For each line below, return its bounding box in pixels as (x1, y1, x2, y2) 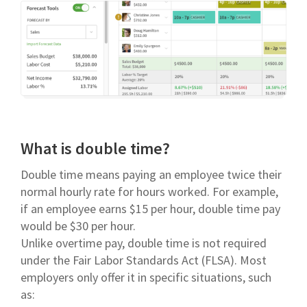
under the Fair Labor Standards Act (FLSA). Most (21, 251, 267, 268)
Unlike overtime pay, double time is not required (21, 234, 267, 251)
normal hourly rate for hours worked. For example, (21, 183, 278, 199)
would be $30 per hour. (21, 217, 136, 234)
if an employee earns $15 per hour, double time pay (21, 200, 280, 217)
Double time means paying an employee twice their (21, 166, 282, 182)
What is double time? (21, 137, 170, 159)
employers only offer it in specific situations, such (21, 269, 271, 285)
